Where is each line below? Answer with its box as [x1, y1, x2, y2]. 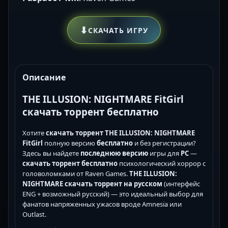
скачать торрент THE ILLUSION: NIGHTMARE [46, 128, 195, 137]
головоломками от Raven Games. [22, 168, 129, 178]
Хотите [22, 128, 46, 137]
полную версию [43, 138, 97, 148]
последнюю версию [80, 148, 148, 158]
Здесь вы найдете [22, 148, 80, 158]
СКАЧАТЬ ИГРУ [88, 25, 149, 35]
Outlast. [22, 209, 46, 219]
